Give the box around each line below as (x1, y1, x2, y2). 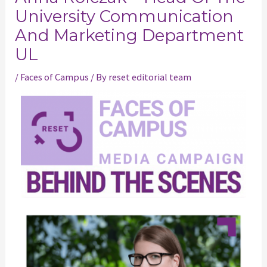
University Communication (15, 7, 234, 27)
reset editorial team (108, 71, 192, 83)
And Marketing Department (15, 26, 244, 46)
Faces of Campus (20, 71, 89, 83)
